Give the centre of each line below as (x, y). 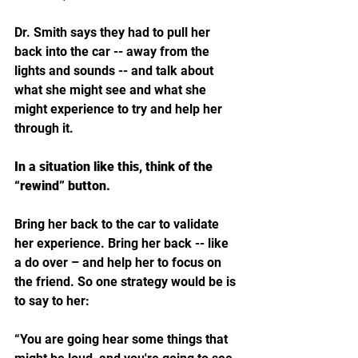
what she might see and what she (112, 89)
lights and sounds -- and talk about (115, 70)
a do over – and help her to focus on (119, 262)
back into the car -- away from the (113, 51)
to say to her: (54, 300)
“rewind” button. (64, 185)
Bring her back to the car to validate (118, 224)
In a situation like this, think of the (115, 166)
